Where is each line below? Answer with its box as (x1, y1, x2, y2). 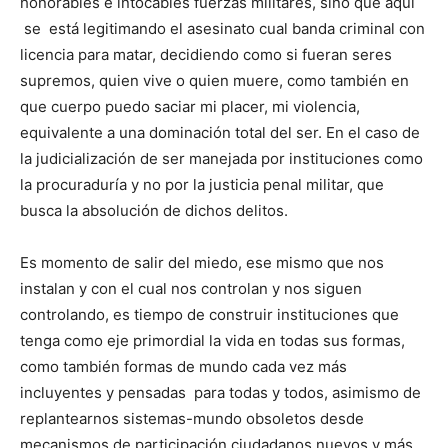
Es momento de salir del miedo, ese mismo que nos (20, 253, 384, 273)
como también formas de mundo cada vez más (20, 357, 347, 377)
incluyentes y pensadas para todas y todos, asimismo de (20, 383, 421, 403)
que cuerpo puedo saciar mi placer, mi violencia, (20, 97, 360, 117)
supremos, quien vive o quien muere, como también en (20, 71, 409, 91)
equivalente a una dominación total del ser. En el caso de (20, 123, 420, 143)
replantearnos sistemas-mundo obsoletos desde (20, 409, 364, 429)
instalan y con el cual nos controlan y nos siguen (20, 279, 362, 299)
